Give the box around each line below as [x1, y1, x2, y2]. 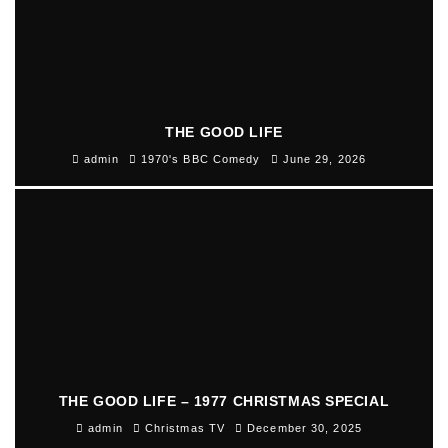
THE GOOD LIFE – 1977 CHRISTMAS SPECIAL [58, 393, 390, 410]
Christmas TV [144, 422, 226, 435]
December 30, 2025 [247, 422, 362, 435]
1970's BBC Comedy [140, 153, 261, 166]
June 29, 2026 [282, 153, 366, 166]
